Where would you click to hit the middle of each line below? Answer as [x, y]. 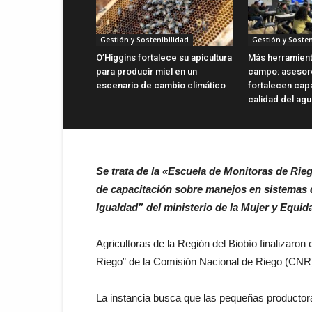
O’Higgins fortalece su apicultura [164, 57]
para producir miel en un [147, 71]
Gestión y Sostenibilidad [145, 39]
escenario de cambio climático [161, 85]
